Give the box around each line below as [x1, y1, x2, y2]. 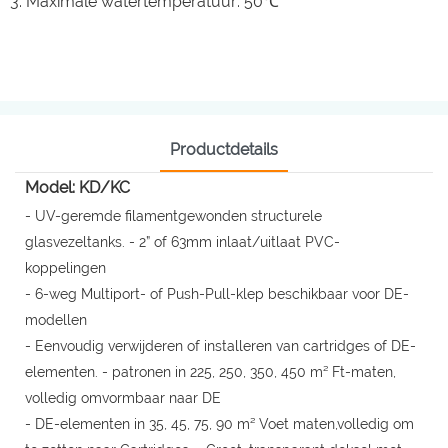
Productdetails [170, 139, 278, 159]
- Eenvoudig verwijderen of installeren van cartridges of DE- [25, 337, 416, 354]
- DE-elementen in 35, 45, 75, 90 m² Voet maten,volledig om [25, 415, 414, 432]
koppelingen [25, 259, 110, 276]
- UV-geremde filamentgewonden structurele [25, 207, 322, 224]
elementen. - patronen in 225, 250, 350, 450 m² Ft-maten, [25, 363, 396, 380]
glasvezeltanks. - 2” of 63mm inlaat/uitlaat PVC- [25, 233, 340, 250]
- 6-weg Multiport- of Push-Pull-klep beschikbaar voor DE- [25, 285, 409, 302]
